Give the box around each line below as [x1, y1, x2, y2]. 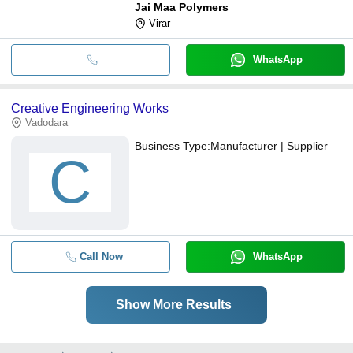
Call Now [79, 250, 123, 262]
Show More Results [115, 297, 232, 311]
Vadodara [25, 116, 68, 128]
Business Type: [135, 139, 210, 152]
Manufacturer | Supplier [210, 139, 328, 152]
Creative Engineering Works [11, 101, 169, 115]
